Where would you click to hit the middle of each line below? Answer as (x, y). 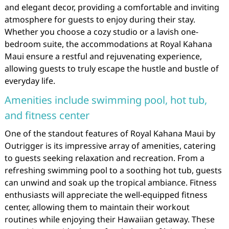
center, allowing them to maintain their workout (97, 207)
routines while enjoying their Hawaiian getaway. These (109, 219)
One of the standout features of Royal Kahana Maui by (110, 133)
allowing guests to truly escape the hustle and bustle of (111, 68)
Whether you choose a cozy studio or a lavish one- (101, 32)
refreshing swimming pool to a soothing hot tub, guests (113, 170)
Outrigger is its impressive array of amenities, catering (110, 146)
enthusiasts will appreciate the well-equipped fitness (106, 195)
